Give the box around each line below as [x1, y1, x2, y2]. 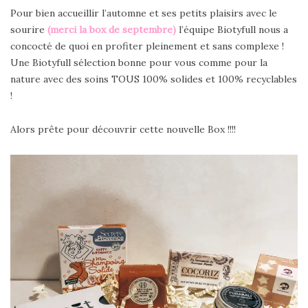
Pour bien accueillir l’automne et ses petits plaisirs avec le [10, 7, 277, 20]
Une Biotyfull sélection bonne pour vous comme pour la [10, 56, 267, 69]
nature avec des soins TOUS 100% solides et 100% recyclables [10, 73, 297, 86]
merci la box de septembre [50, 23, 173, 36]
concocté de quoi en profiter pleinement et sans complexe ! [10, 40, 284, 53]
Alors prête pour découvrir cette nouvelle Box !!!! [10, 123, 236, 136]
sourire [10, 23, 47, 36]
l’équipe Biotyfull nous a [179, 23, 288, 36]
